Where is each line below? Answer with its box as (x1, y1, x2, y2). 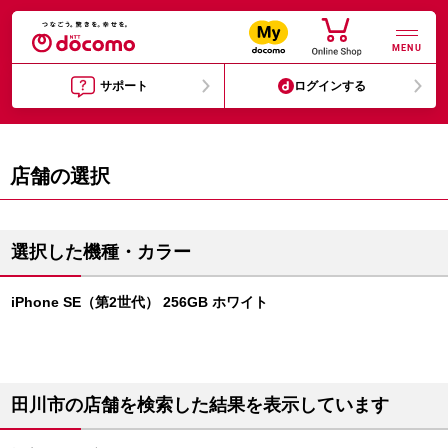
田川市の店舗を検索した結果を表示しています (11, 395, 389, 415)
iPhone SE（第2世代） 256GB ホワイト (11, 294, 268, 310)
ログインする (294, 79, 367, 93)
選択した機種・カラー (11, 242, 191, 262)
